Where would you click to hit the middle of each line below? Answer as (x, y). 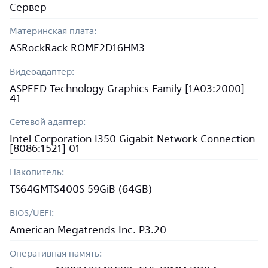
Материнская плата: (53, 31)
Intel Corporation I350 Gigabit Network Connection (132, 138)
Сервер (28, 7)
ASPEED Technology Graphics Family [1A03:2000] (127, 88)
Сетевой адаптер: (48, 122)
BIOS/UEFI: (32, 213)
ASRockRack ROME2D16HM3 (77, 48)
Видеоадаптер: (42, 71)
